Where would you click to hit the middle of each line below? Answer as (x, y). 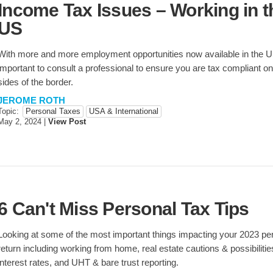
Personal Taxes (53, 111)
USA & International (124, 111)
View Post (67, 122)
